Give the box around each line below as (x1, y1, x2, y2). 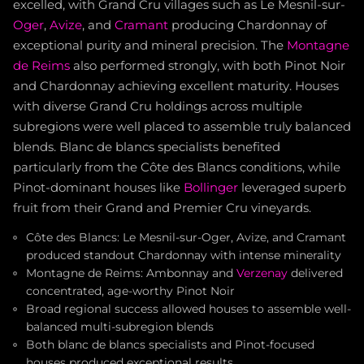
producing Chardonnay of (168, 18, 327, 33)
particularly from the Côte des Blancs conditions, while (13, 160, 340, 175)
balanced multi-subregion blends (26, 320, 214, 334)
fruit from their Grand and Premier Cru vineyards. (13, 201, 311, 216)
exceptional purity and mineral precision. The (13, 38, 287, 54)
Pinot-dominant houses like (13, 180, 184, 196)
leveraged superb (238, 180, 346, 196)
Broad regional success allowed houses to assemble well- (26, 302, 351, 316)
